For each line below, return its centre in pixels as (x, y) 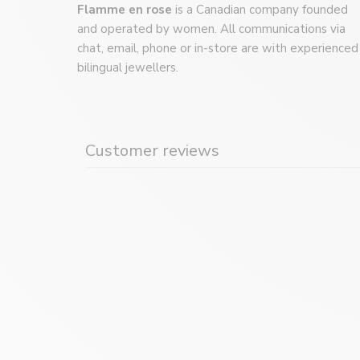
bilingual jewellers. (128, 68)
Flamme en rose (126, 10)
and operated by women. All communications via (211, 29)
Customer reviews (152, 151)
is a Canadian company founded (262, 10)
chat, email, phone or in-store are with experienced (218, 49)
